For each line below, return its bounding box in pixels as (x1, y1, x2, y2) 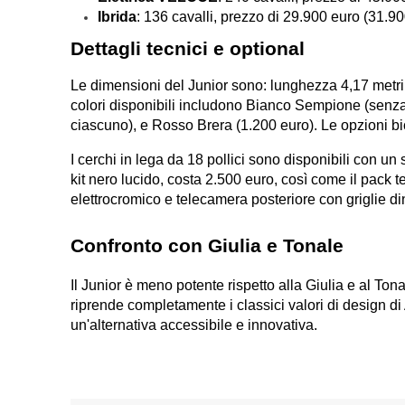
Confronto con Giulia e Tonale (71, 235, 344, 258)
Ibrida (98, 9, 137, 25)
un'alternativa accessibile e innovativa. (71, 317, 318, 334)
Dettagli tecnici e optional (71, 38, 306, 61)
